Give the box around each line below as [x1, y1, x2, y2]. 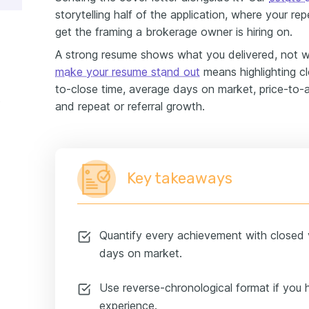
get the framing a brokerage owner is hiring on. [55, 25, 292, 39]
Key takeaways [127, 169, 232, 188]
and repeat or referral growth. [55, 99, 205, 114]
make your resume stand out [55, 65, 200, 79]
